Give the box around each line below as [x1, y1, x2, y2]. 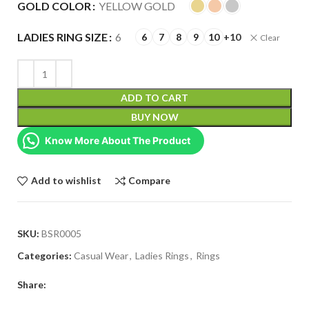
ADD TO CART [121, 92, 188, 103]
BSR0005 [41, 228, 81, 239]
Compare [128, 175, 171, 187]
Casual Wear [74, 250, 128, 261]
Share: [17, 279, 46, 290]
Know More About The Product [45, 134, 190, 146]
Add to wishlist [30, 175, 101, 187]
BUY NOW [130, 111, 179, 123]
